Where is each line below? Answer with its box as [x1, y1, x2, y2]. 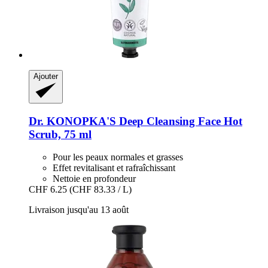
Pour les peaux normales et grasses [53, 152, 183, 163]
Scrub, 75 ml [29, 127, 92, 141]
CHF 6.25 [29, 184, 67, 195]
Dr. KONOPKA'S [29, 114, 116, 127]
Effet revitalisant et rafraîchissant [53, 163, 175, 173]
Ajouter [33, 71, 58, 81]
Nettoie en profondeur [53, 173, 136, 184]
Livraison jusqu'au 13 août [29, 205, 129, 215]
